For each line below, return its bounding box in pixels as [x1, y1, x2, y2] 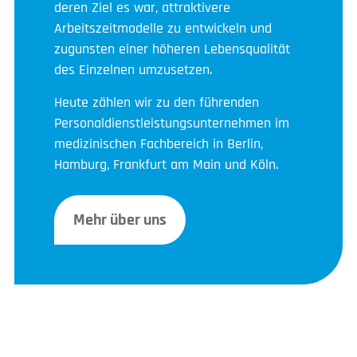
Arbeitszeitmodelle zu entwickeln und [54, 18, 272, 37]
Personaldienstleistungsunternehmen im [54, 113, 289, 132]
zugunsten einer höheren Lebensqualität [54, 39, 290, 58]
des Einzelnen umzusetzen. [54, 60, 212, 79]
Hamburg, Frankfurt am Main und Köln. [54, 155, 278, 174]
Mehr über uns [73, 209, 167, 230]
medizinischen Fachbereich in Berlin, [54, 134, 263, 153]
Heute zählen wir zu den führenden [54, 92, 259, 112]
